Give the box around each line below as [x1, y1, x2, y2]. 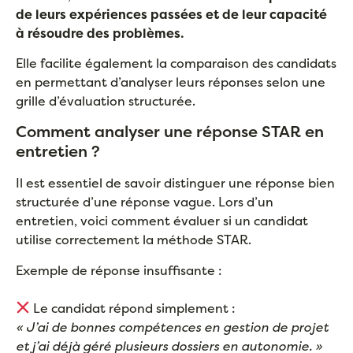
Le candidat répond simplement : [30, 299, 236, 317]
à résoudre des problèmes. [16, 24, 184, 42]
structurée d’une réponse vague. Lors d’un [16, 193, 273, 211]
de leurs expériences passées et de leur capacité [16, 5, 327, 23]
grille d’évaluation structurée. [16, 91, 195, 110]
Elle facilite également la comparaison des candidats [16, 54, 336, 72]
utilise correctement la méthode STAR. [16, 231, 251, 249]
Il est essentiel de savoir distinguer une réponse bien [16, 174, 335, 192]
